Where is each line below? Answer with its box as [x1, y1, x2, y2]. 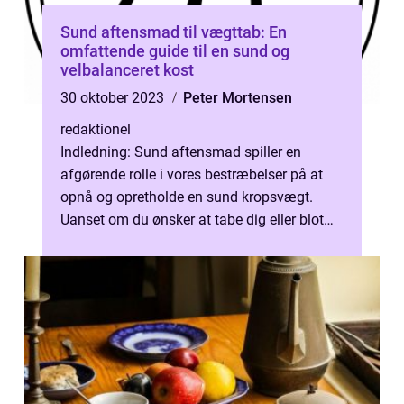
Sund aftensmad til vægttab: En [60, 23, 287, 41]
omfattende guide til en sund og [60, 41, 289, 60]
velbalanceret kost [60, 60, 194, 79]
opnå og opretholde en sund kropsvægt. [60, 188, 313, 206]
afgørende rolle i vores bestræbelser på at [60, 166, 323, 183]
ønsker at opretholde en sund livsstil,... [60, 234, 302, 251]
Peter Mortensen [183, 89, 292, 106]
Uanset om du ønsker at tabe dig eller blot [60, 211, 324, 228]
